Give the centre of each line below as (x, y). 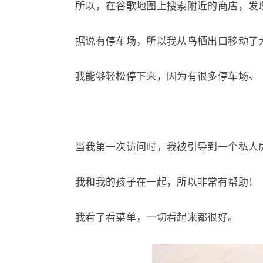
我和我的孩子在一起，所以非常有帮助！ (167, 182)
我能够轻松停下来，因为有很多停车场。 (167, 76)
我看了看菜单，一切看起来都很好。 (157, 217)
